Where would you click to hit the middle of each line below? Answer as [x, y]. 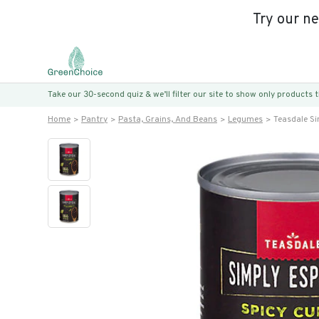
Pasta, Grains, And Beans [168, 120]
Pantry [94, 120]
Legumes [245, 120]
